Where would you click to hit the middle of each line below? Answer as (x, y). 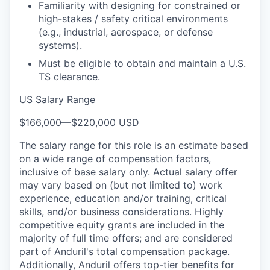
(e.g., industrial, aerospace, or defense (126, 32)
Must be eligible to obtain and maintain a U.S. (142, 63)
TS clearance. (69, 77)
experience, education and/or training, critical (123, 198)
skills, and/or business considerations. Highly (121, 212)
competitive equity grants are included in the (122, 225)
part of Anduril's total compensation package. (124, 251)
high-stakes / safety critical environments (133, 19)
